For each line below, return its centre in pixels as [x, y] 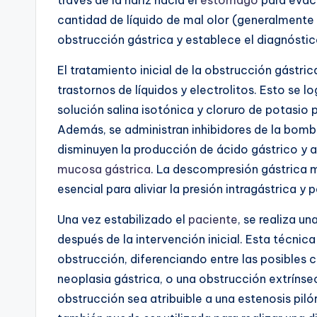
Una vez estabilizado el [123, 219]
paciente [213, 219]
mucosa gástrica [104, 169]
